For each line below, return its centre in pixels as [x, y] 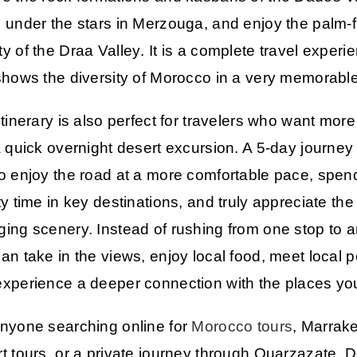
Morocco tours [242, 326]
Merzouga [168, 23]
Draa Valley [100, 50]
